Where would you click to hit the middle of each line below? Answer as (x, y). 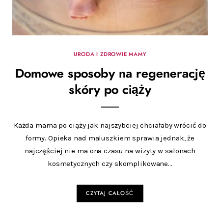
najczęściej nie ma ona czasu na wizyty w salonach (110, 151)
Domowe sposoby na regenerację (110, 74)
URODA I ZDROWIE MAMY (110, 55)
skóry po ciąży (110, 90)
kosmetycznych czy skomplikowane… (110, 164)
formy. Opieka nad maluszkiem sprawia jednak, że (110, 138)
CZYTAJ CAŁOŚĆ (110, 193)
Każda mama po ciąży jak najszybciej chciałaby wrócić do (110, 125)
